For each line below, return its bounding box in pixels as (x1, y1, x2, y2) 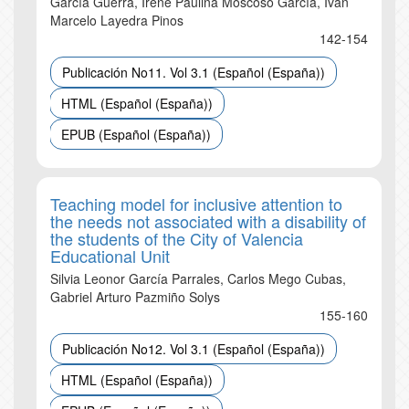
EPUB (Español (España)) (61, 125, 211, 143)
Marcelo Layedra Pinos (50, 11, 184, 29)
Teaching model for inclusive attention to (50, 192, 342, 215)
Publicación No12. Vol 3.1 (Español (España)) (62, 340, 325, 358)
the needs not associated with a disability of (50, 209, 366, 233)
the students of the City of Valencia (50, 226, 303, 250)
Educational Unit (50, 244, 170, 267)
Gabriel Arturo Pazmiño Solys (50, 288, 220, 306)
